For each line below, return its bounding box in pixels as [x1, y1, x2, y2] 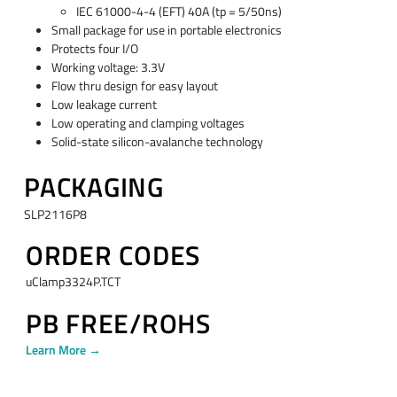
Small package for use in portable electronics [51, 19, 282, 40]
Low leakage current [51, 94, 157, 114]
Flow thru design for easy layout [51, 75, 218, 96]
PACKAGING [24, 167, 164, 208]
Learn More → [25, 339, 101, 360]
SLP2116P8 [24, 204, 87, 224]
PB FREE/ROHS [25, 302, 211, 344]
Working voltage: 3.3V [51, 57, 165, 77]
